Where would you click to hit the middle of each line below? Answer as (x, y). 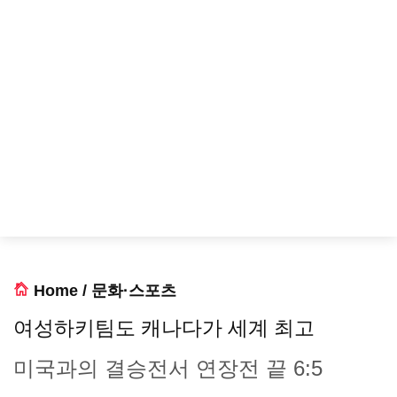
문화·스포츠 (134, 291)
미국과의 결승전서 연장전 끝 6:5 (168, 368)
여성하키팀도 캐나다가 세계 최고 (164, 328)
